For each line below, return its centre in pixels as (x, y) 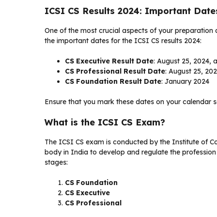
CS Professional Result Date (115, 71)
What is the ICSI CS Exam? (105, 122)
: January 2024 (185, 81)
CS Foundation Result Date (113, 81)
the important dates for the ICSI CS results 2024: (123, 41)
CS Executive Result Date (109, 61)
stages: (56, 162)
